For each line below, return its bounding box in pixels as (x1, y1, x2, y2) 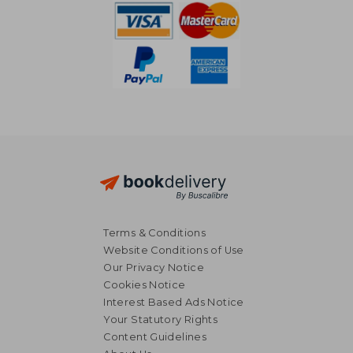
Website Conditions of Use (103, 243, 244, 256)
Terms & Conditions (103, 226, 206, 239)
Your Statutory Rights (103, 313, 218, 325)
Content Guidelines (103, 330, 207, 343)
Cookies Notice (103, 278, 186, 291)
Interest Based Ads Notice (103, 295, 244, 308)
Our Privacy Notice (103, 261, 205, 273)
